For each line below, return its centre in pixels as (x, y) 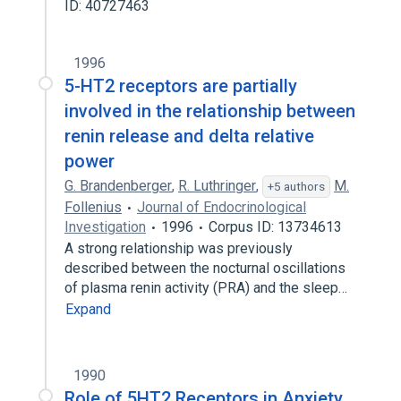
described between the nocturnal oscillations (205, 268)
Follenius (93, 207)
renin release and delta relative (189, 136)
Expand (88, 309)
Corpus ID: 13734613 (275, 227)
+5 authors (296, 186)
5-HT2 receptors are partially (181, 86)
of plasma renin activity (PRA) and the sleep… (208, 288)
